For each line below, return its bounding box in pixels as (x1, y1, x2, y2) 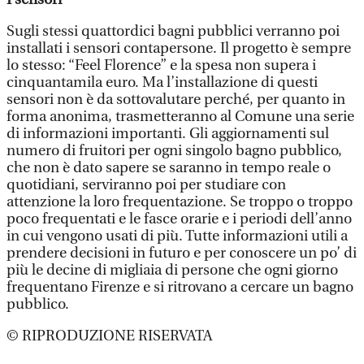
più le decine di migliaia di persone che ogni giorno (6, 262, 338, 279)
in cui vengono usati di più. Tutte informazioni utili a (6, 227, 348, 245)
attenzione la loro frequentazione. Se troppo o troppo (6, 193, 353, 210)
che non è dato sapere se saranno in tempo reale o (6, 159, 331, 176)
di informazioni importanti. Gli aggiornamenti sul (6, 125, 329, 142)
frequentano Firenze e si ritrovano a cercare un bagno (6, 279, 353, 296)
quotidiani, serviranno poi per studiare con (6, 176, 286, 193)
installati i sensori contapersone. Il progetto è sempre (6, 40, 351, 57)
